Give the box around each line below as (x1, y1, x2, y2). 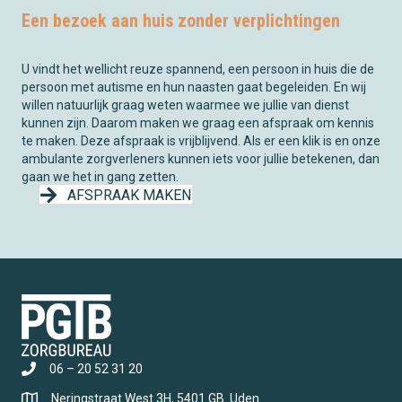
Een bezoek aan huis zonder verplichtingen (22, 9, 340, 31)
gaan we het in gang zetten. (22, 169, 179, 184)
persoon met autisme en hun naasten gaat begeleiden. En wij (22, 79, 366, 94)
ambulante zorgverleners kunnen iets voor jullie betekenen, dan (22, 151, 380, 166)
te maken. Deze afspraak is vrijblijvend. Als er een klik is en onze (22, 133, 380, 148)
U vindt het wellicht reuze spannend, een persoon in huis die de (22, 61, 374, 76)
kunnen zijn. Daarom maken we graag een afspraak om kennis (22, 115, 374, 130)
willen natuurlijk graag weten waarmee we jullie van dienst (22, 97, 349, 112)
